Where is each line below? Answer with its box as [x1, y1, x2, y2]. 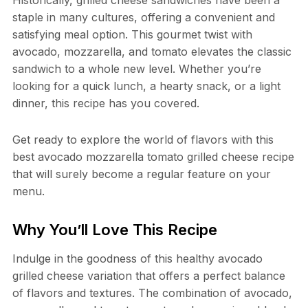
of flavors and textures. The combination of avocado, [12, 286, 292, 300]
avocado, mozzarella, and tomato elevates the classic [12, 45, 291, 59]
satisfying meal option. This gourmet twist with [12, 27, 252, 42]
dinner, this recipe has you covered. [12, 96, 199, 111]
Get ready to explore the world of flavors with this [12, 133, 274, 147]
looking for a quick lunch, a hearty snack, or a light [12, 79, 280, 93]
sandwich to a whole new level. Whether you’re [12, 62, 261, 76]
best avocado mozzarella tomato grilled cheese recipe [12, 150, 294, 164]
